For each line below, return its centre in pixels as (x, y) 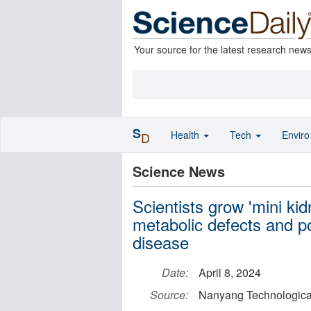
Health (186, 135)
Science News (179, 171)
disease (161, 242)
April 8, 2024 (230, 272)
